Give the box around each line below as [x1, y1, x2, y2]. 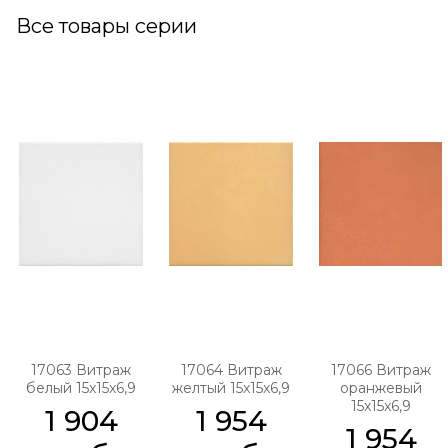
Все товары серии [16, 13, 197, 38]
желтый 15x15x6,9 [172, 379, 290, 398]
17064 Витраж [180, 361, 282, 380]
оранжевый [340, 379, 422, 398]
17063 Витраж [31, 361, 131, 380]
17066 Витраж [331, 361, 431, 380]
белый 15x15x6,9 [26, 379, 136, 398]
